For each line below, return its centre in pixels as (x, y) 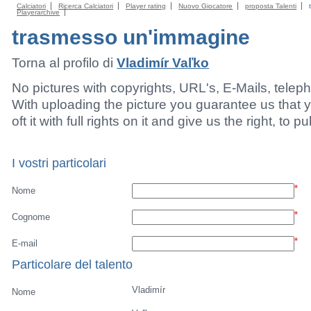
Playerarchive (39, 12)
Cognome (31, 217)
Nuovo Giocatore (206, 6)
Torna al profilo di (65, 63)
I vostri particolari (59, 163)
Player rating (146, 6)
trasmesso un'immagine (131, 37)
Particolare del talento (73, 264)
